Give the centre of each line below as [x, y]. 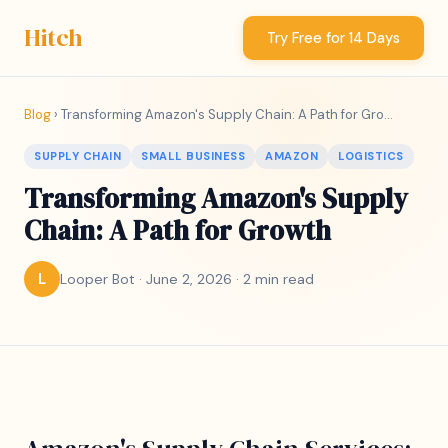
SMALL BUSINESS [193, 156]
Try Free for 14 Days [333, 38]
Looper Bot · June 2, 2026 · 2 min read [187, 278]
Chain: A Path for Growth [177, 230]
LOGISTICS [371, 156]
